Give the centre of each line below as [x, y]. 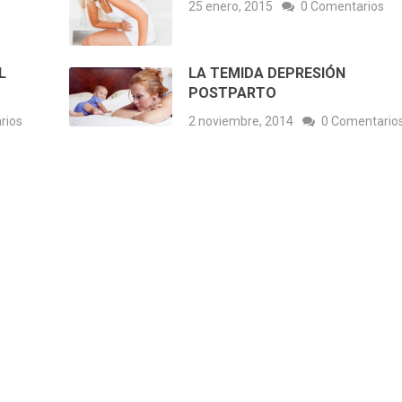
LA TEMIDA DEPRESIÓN [267, 74]
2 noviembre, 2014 [241, 122]
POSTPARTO [233, 93]
